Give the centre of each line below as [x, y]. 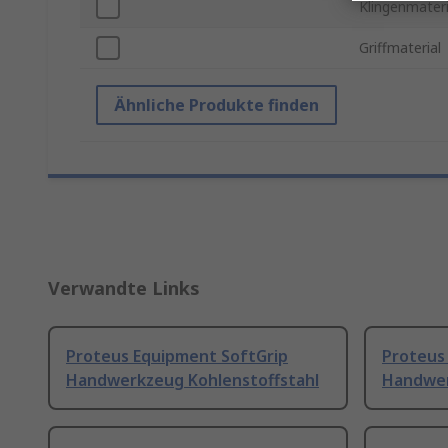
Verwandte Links [124, 288]
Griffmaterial [400, 48]
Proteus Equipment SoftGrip [177, 356]
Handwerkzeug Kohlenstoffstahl [192, 380]
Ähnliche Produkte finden [216, 105]
